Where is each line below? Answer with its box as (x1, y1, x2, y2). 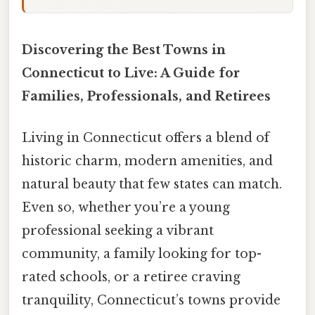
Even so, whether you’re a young (22, 200, 230, 216)
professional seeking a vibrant (22, 223, 214, 239)
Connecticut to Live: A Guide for (22, 65, 240, 81)
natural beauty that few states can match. (22, 176, 282, 193)
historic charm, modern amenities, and (22, 153, 273, 169)
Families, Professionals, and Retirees (22, 88, 271, 104)
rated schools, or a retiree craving (22, 269, 240, 285)
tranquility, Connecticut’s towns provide (22, 292, 281, 309)
